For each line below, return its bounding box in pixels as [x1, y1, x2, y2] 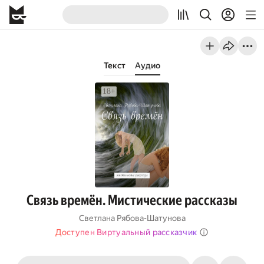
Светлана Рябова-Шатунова [78, 213, 186, 223]
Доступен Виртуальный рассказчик [55, 227, 197, 237]
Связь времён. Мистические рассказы [27, 192, 237, 209]
